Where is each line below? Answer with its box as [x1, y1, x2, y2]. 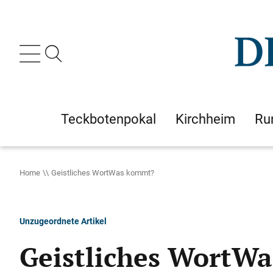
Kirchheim [175, 110, 235, 128]
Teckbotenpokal [61, 110, 156, 128]
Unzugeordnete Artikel [19, 215, 107, 227]
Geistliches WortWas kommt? [51, 167, 154, 178]
